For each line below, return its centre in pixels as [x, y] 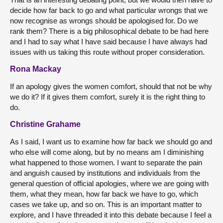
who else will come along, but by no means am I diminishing [107, 152]
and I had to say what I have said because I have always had [109, 41]
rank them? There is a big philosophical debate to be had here [109, 31]
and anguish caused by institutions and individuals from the [105, 173]
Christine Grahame [45, 124]
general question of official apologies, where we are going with [109, 183]
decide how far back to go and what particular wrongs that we [109, 10]
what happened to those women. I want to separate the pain [106, 162]
